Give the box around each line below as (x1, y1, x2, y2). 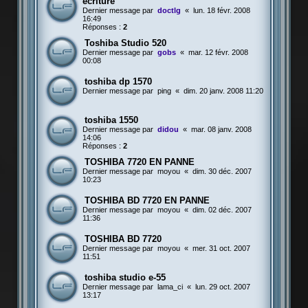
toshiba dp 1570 (84, 76, 152, 87)
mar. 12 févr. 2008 (188, 48, 248, 57)
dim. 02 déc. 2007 (192, 206, 252, 214)
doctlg (157, 6, 181, 15)
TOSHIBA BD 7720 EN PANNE (84, 195, 210, 206)
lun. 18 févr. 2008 (192, 6, 250, 15)
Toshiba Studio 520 (84, 38, 166, 49)
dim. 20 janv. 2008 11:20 (183, 87, 263, 96)
